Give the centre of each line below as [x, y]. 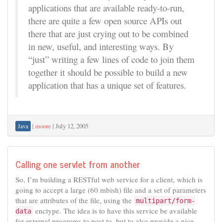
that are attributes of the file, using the [75, 200]
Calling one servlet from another [78, 164]
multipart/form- [166, 200]
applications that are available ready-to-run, [106, 8]
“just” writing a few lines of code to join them [111, 59]
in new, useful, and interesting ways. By [101, 46]
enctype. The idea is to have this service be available [115, 210]
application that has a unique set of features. [107, 85]
